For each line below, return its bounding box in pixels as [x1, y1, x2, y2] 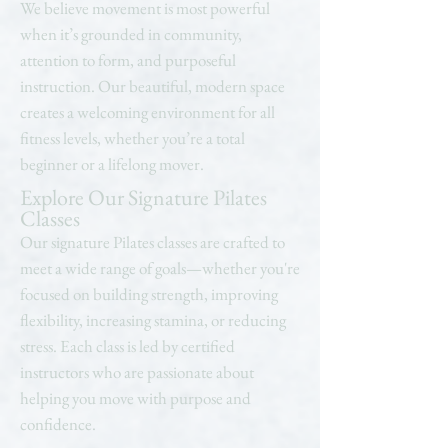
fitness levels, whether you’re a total [20, 127, 245, 149]
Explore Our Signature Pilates [20, 183, 267, 212]
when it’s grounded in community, [20, 23, 242, 45]
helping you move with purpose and [20, 387, 251, 409]
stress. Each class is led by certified [20, 335, 235, 357]
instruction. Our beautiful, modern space [20, 75, 285, 97]
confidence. [20, 413, 96, 435]
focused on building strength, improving [20, 283, 278, 305]
